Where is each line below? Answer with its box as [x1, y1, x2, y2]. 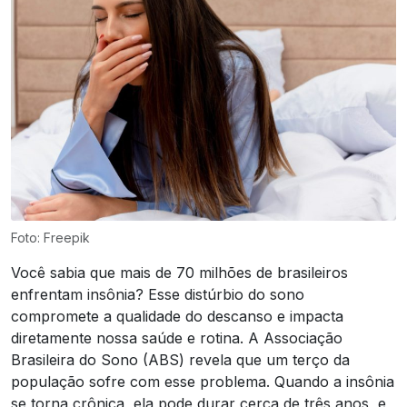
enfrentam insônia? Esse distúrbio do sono [11, 284, 304, 303]
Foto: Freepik [11, 229, 90, 245]
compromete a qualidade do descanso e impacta [11, 306, 343, 325]
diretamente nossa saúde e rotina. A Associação [11, 328, 342, 347]
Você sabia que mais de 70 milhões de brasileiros [11, 263, 348, 282]
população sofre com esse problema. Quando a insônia [11, 372, 394, 391]
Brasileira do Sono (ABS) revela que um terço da [11, 350, 350, 369]
